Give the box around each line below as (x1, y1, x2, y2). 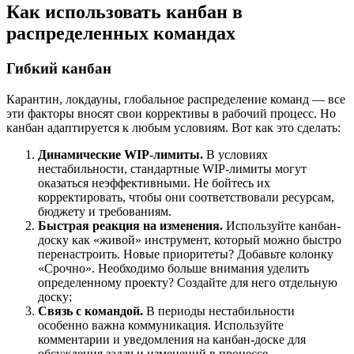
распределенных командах (6, 23, 235, 44)
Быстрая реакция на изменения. (38, 219, 223, 233)
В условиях (206, 148, 268, 162)
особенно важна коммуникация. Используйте (38, 318, 284, 333)
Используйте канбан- (223, 219, 341, 233)
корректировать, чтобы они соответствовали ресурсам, (38, 190, 334, 205)
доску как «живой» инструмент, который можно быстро (38, 233, 341, 247)
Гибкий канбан (6, 60, 111, 77)
